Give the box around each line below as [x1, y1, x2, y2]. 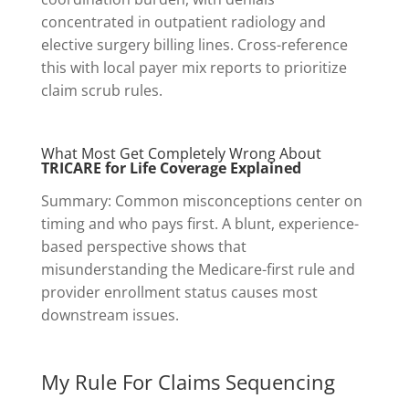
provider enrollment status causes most [40, 282, 318, 303]
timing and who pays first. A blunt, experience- [40, 214, 359, 235]
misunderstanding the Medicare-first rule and [40, 259, 355, 280]
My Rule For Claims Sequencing [40, 368, 335, 396]
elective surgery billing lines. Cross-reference [40, 35, 348, 56]
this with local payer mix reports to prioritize [40, 58, 347, 79]
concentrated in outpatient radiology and [40, 12, 326, 33]
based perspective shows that [40, 236, 246, 257]
